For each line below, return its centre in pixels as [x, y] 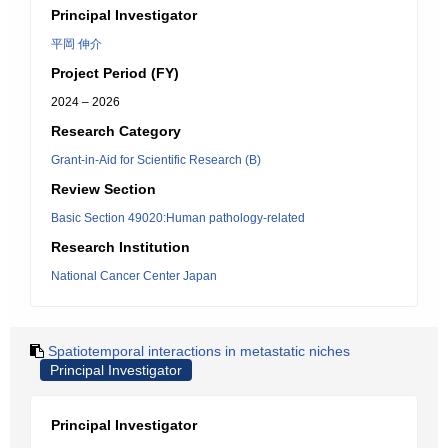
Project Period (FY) [115, 73]
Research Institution [120, 247]
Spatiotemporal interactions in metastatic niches [199, 351]
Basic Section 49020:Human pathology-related [178, 218]
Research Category [116, 131]
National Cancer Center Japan [134, 276]
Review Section [103, 189]
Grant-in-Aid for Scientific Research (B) [156, 160]
